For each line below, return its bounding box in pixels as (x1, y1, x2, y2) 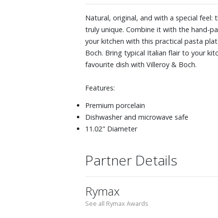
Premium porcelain (85, 100, 145, 110)
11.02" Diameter (85, 124, 137, 133)
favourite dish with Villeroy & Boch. (85, 59, 197, 69)
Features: (85, 83, 115, 92)
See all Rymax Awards (85, 199, 148, 208)
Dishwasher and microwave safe (85, 112, 188, 122)
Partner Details (85, 150, 177, 169)
